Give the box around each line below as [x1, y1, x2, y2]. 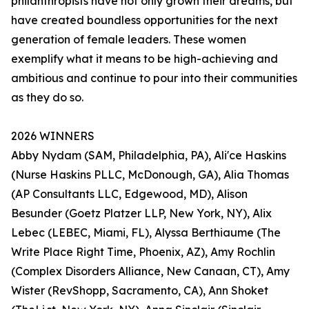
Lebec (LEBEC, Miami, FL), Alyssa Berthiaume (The [11, 226, 281, 239]
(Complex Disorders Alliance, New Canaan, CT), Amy [11, 264, 290, 278]
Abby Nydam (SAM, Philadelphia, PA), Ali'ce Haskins [11, 148, 286, 162]
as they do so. [11, 90, 83, 104]
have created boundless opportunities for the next [11, 13, 278, 27]
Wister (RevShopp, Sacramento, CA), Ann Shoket [11, 283, 268, 297]
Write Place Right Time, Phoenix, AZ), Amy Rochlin [11, 245, 275, 259]
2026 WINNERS [11, 129, 94, 143]
